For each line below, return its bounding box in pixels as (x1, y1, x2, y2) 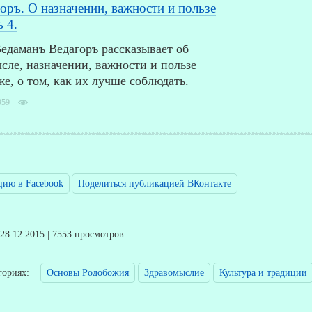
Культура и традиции (219, 267, 307, 279)
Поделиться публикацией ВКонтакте (78, 178, 231, 189)
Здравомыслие (144, 267, 204, 279)
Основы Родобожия (47, 267, 129, 279)
